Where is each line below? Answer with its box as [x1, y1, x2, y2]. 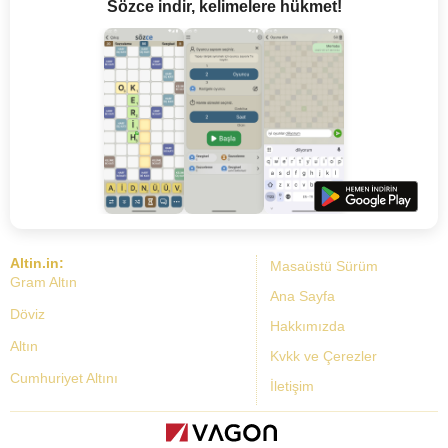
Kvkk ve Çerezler [269, 347, 377, 364]
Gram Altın [10, 273, 77, 290]
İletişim [269, 377, 314, 394]
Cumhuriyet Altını [10, 369, 118, 386]
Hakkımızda [269, 317, 345, 334]
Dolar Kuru [10, 401, 78, 418]
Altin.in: [10, 254, 64, 271]
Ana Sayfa [269, 287, 335, 304]
